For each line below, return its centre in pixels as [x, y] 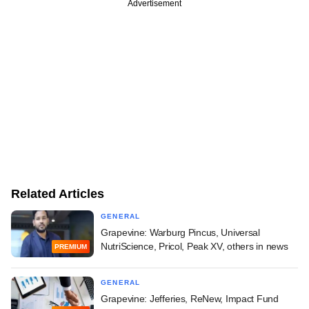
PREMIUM [71, 246]
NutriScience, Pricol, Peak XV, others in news [195, 247]
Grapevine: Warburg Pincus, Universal [180, 233]
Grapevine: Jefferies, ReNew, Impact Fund [190, 299]
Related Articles [58, 194]
